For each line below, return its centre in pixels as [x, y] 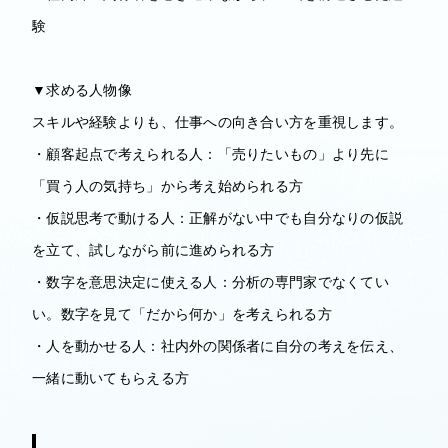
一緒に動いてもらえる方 [111, 377]
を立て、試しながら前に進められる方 [153, 249]
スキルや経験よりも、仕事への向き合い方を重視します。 [218, 121]
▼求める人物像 [82, 89]
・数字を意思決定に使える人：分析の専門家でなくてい [210, 281]
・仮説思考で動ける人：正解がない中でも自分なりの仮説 [218, 217]
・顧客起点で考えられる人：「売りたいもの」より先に [210, 153]
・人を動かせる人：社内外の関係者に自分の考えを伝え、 [218, 345]
